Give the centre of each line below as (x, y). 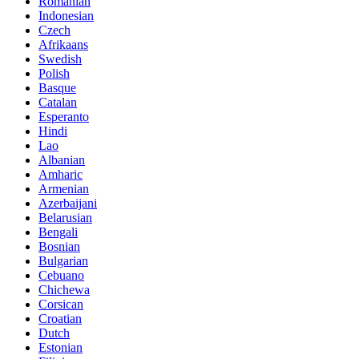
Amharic (61, 175)
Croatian (60, 319)
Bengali (58, 232)
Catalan (58, 103)
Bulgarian (63, 261)
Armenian (64, 189)
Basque (57, 88)
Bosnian (59, 247)
